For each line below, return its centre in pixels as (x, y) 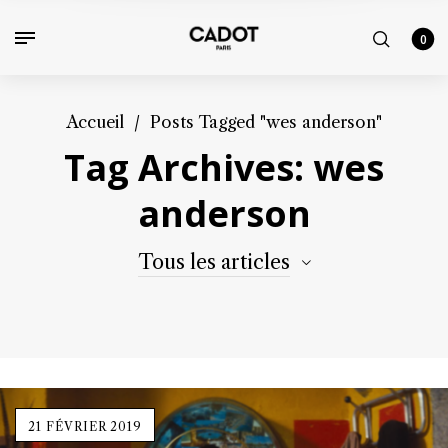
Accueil (95, 121)
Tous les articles (214, 261)
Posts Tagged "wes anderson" (266, 121)
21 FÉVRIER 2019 (85, 426)
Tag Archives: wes (224, 167)
